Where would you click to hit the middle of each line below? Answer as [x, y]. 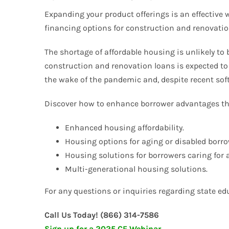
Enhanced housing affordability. [124, 128]
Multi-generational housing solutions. [136, 169]
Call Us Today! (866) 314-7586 [102, 215]
